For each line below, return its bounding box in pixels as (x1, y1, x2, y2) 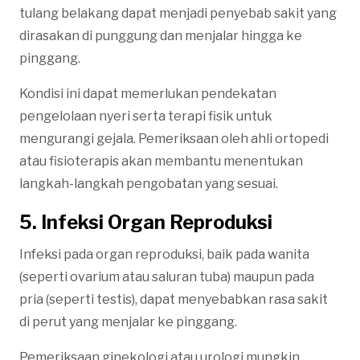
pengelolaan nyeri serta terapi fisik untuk (19, 108, 272, 124)
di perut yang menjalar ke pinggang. (19, 313, 237, 329)
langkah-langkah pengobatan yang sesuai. (19, 175, 278, 191)
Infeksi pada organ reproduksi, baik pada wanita (19, 246, 309, 262)
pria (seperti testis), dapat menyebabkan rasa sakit (19, 291, 328, 307)
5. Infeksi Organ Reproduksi (19, 210, 272, 234)
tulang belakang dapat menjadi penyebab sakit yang (19, 5, 337, 21)
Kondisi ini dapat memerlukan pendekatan (19, 85, 276, 101)
